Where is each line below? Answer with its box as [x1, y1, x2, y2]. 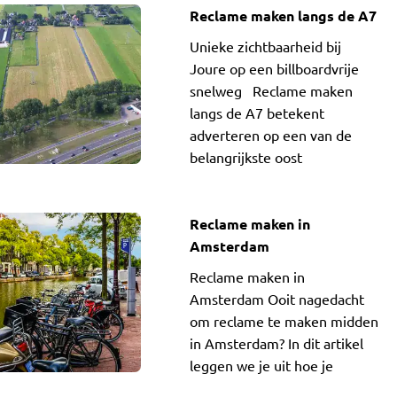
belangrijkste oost [189, 148, 302, 166]
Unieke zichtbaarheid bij [189, 37, 341, 55]
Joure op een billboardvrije [189, 59, 359, 77]
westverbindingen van [189, 170, 329, 188]
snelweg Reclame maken [189, 82, 353, 99]
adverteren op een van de [189, 126, 352, 144]
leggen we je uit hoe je [189, 356, 333, 374]
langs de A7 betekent [189, 104, 324, 121]
